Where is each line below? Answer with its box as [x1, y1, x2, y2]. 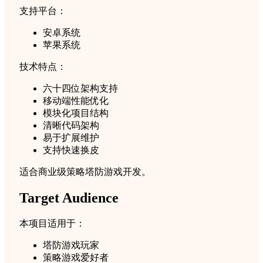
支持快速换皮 [43, 145, 99, 156]
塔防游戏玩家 [43, 240, 99, 251]
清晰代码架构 [43, 120, 99, 131]
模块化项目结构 [43, 108, 109, 119]
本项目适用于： [19, 218, 85, 229]
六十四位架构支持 [43, 83, 118, 94]
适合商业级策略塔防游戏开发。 [19, 167, 151, 177]
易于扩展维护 [43, 133, 99, 143]
